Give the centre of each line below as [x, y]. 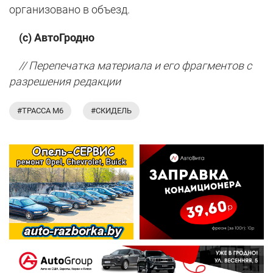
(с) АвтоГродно [52, 37]
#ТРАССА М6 [40, 110]
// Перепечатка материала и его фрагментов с [130, 65]
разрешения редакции [65, 81]
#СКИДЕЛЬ [111, 110]
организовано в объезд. [69, 9]
